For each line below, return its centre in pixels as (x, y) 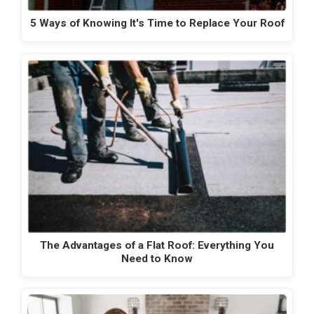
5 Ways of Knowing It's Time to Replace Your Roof (157, 23)
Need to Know (157, 258)
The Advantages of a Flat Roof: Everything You (157, 245)
